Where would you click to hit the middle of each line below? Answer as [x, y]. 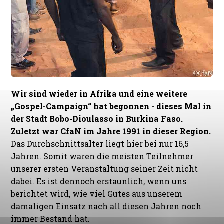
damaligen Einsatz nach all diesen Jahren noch [106, 206]
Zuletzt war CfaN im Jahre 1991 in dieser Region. [111, 131]
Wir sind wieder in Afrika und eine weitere [99, 93]
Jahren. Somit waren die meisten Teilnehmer [102, 156]
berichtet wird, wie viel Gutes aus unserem [97, 193]
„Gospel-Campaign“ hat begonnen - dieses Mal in [111, 106]
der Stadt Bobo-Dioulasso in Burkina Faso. [97, 118]
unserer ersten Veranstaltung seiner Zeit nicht [105, 168]
